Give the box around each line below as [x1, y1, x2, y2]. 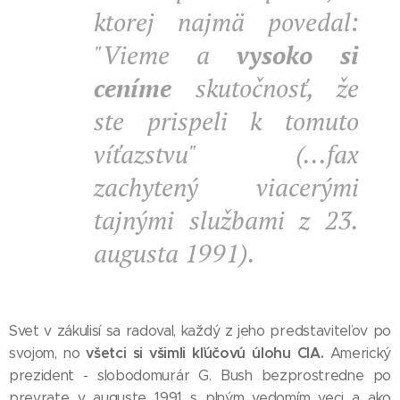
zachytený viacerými [94, 171, 359, 204]
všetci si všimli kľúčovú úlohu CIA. [86, 344, 330, 362]
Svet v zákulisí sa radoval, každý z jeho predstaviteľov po [9, 322, 391, 339]
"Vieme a [94, 38, 237, 71]
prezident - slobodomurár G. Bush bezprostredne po [9, 367, 391, 384]
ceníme [94, 71, 171, 104]
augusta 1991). [94, 237, 255, 270]
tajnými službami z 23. [94, 204, 359, 237]
